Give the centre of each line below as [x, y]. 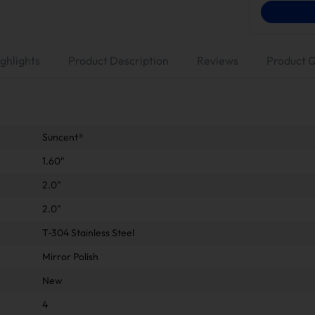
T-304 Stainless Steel [88, 232]
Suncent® [63, 137]
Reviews [218, 60]
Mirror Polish [70, 256]
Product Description [118, 60]
